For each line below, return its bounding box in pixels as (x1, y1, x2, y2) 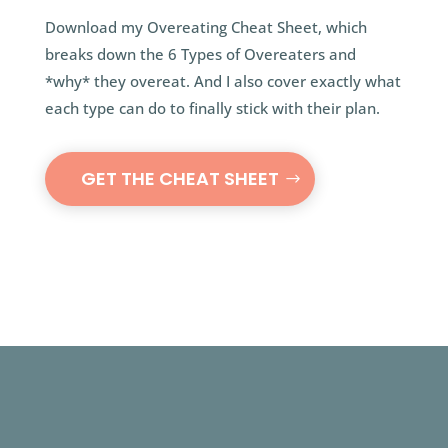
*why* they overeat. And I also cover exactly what (44, 71, 401, 91)
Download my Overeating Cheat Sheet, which (44, 17, 367, 37)
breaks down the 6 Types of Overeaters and (44, 44, 356, 64)
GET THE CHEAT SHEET (80, 166, 279, 191)
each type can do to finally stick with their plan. (44, 98, 380, 118)
